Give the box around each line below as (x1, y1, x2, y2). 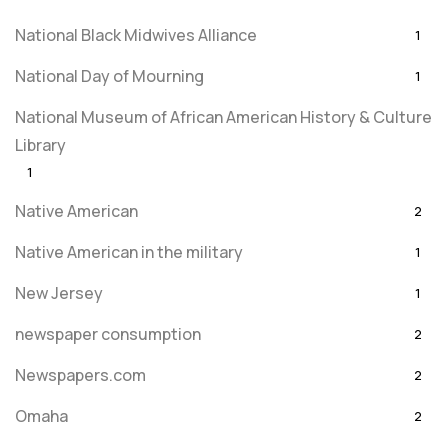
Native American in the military (15, 241, 243, 263)
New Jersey (15, 282, 103, 304)
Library (15, 134, 66, 156)
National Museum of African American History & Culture (15, 106, 432, 128)
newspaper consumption (15, 323, 201, 345)
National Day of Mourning (15, 65, 204, 87)
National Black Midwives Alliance (15, 24, 257, 46)
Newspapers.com (15, 364, 146, 386)
